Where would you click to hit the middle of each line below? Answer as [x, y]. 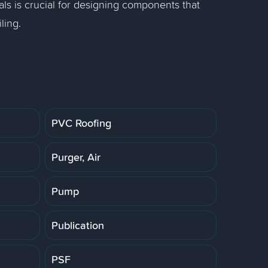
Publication [78, 225]
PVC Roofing [81, 123]
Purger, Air [76, 157]
